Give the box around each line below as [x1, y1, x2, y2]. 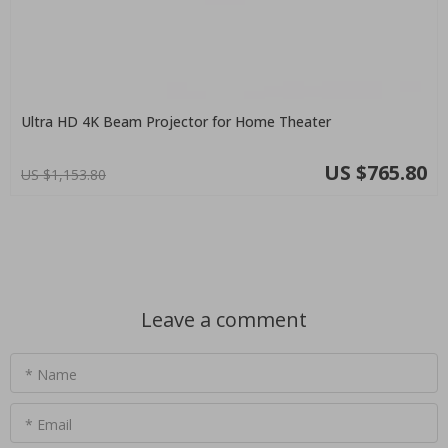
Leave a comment [141, 305, 307, 333]
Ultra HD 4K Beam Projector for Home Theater [21, 111, 331, 131]
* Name [25, 364, 77, 384]
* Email [25, 414, 72, 434]
